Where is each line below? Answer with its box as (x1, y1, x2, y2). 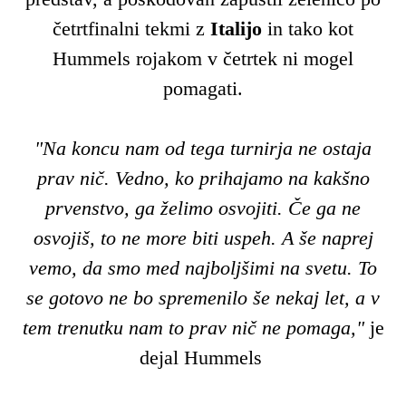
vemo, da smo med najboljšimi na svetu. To (29, 256, 377, 279)
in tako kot (267, 16, 353, 40)
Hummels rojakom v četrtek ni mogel (53, 46, 353, 70)
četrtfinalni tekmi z (53, 16, 210, 40)
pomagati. (163, 76, 243, 100)
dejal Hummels (139, 345, 262, 369)
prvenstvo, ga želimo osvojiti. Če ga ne (45, 196, 361, 219)
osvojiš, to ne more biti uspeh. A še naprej (33, 226, 373, 249)
